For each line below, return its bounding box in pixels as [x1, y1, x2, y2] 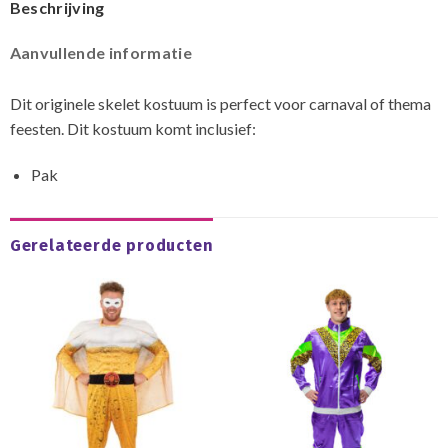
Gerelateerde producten [9, 236, 214, 256]
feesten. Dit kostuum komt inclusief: [9, 118, 256, 138]
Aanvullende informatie [9, 42, 192, 62]
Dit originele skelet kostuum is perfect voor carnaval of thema [9, 93, 431, 113]
